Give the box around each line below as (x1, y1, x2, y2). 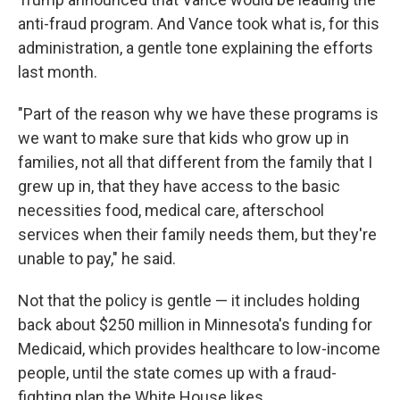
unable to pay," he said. (18, 249, 176, 268)
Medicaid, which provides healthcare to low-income (18, 339, 380, 358)
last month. (18, 62, 97, 81)
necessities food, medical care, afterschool (18, 201, 324, 220)
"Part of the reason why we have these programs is (18, 104, 379, 123)
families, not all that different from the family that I (18, 153, 372, 171)
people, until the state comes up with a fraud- (18, 363, 337, 382)
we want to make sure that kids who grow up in (18, 129, 349, 147)
